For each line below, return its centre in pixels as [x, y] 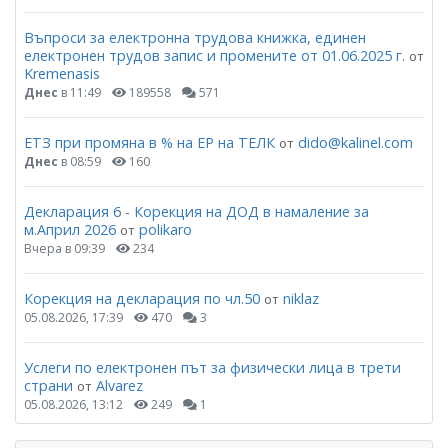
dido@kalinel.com [355, 142]
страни [48, 385]
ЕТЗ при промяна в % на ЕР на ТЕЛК [149, 142]
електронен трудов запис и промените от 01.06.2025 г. [214, 55]
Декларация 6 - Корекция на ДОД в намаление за [196, 211]
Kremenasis [62, 73]
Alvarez [119, 385]
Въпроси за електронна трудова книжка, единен [195, 37]
